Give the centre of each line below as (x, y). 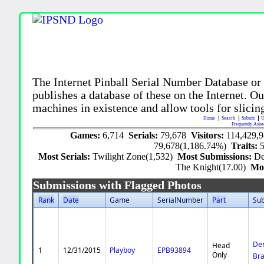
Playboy (123, 250)
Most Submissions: (216, 156)
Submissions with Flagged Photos (118, 185)
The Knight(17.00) (213, 167)
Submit (249, 118)
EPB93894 (174, 250)
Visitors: (209, 135)
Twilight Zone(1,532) (135, 156)
